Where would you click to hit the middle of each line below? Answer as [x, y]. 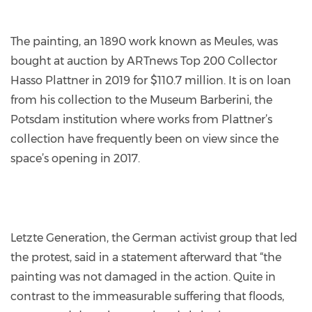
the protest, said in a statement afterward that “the [146, 257]
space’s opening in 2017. [75, 158]
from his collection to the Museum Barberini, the [141, 100]
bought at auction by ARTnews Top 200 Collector [144, 61]
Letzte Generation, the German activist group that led [154, 237]
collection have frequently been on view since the [145, 139]
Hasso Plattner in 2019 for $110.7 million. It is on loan [151, 80]
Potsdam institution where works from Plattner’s [141, 119]
